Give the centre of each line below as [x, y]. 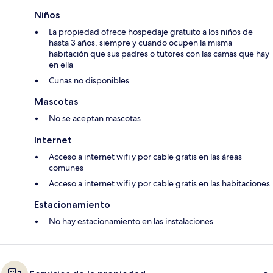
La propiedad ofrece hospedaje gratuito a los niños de [151, 32]
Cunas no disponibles [89, 81]
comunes [66, 168]
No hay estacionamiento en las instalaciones [131, 222]
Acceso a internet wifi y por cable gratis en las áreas [145, 157]
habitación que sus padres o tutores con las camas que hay [159, 54]
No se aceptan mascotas [95, 119]
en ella [61, 65]
